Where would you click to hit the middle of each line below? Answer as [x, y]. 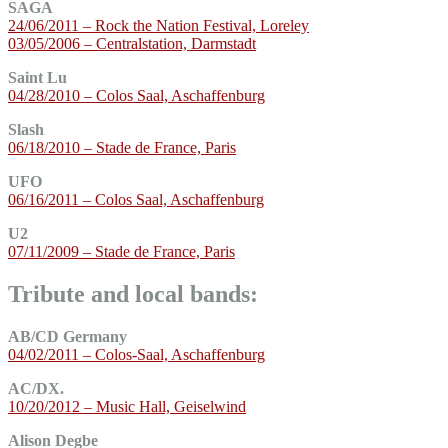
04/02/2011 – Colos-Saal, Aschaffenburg [136, 354]
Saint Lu [37, 77]
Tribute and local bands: [133, 293]
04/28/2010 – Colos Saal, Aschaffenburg [136, 95]
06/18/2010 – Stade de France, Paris [122, 147]
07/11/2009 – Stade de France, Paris [121, 251]
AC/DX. [36, 388]
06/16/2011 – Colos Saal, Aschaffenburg [136, 199]
